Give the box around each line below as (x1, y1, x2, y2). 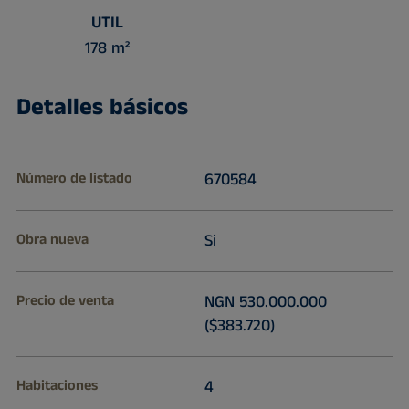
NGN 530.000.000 (204, 290, 327, 315)
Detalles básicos (16, 90, 188, 125)
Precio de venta (16, 290, 114, 312)
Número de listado (16, 168, 132, 190)
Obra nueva (16, 229, 89, 251)
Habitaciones (16, 375, 98, 397)
